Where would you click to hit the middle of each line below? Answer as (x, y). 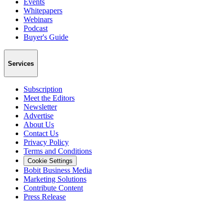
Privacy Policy (46, 142)
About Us (39, 125)
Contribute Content (53, 188)
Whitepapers (43, 10)
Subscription (43, 89)
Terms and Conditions (58, 151)
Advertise (39, 116)
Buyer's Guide (46, 37)
